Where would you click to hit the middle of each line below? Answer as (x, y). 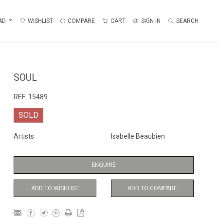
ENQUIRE (104, 165)
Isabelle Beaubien (138, 136)
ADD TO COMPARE (152, 188)
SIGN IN (151, 21)
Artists (24, 136)
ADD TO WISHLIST (55, 188)
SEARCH (187, 21)
